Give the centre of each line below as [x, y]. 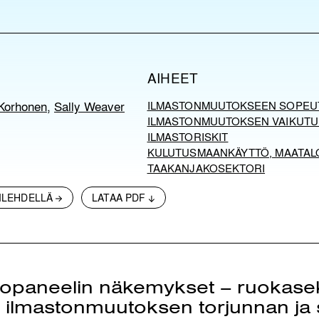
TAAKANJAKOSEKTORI [206, 168]
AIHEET [173, 78]
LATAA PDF [119, 198]
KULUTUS [172, 152]
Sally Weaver [89, 105]
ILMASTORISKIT [188, 136]
